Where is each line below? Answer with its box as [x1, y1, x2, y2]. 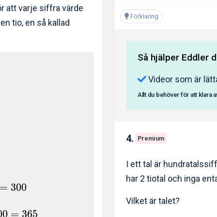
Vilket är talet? [126, 196, 180, 206]
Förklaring [129, 12, 158, 20]
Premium [137, 134, 165, 142]
